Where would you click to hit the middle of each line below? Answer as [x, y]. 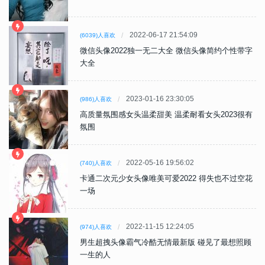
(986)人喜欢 [96, 99]
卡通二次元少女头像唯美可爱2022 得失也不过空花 [166, 178]
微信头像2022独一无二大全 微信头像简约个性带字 [166, 51]
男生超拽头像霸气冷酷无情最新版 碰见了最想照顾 [166, 242]
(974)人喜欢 [96, 227]
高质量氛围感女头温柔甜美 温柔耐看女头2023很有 [166, 114]
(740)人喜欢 [96, 163]
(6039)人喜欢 [98, 35]
